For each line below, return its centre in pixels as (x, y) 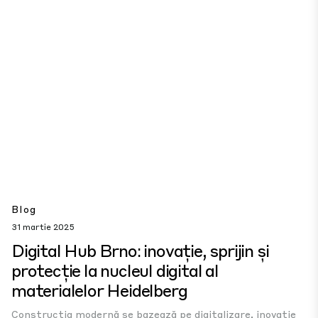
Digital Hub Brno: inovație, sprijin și (140, 250)
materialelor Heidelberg (99, 290)
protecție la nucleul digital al (115, 270)
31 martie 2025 (43, 227)
